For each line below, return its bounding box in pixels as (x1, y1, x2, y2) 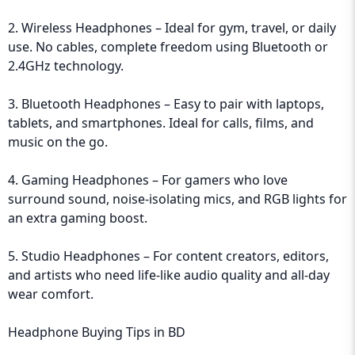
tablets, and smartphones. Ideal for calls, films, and (8, 114, 314, 132)
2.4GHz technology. (8, 57, 124, 74)
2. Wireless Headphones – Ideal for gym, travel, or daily (8, 19, 336, 36)
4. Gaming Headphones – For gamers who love (8, 171, 288, 189)
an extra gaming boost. (8, 209, 147, 227)
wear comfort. (8, 285, 94, 303)
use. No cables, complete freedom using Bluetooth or (8, 38, 328, 55)
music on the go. (8, 133, 108, 151)
